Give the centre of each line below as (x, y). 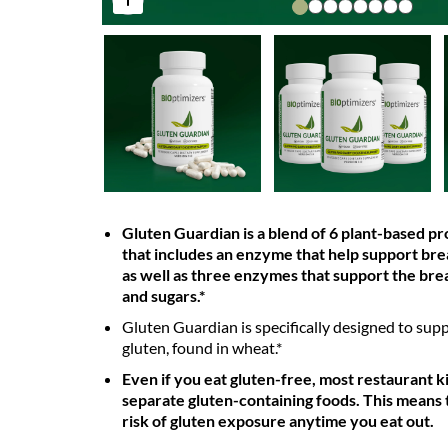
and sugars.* (163, 295)
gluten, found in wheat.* (202, 347)
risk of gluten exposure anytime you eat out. (278, 420)
